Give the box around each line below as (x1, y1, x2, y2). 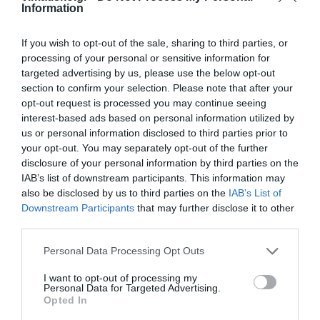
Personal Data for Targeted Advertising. (44, 281, 221, 294)
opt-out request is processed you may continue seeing (21, 96, 266, 109)
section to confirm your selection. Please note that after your (21, 81, 293, 94)
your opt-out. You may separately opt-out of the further (21, 141, 268, 154)
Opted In (44, 294, 88, 306)
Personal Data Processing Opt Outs (44, 245, 204, 256)
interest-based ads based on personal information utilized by (21, 111, 294, 124)
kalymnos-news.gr (11, 44, 117, 59)
